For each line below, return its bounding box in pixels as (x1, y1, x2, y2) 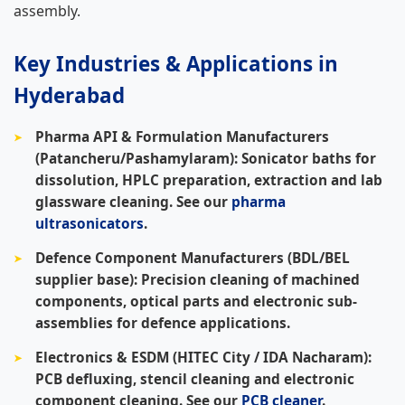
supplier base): (35, 269, 137, 289)
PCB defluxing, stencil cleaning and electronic (35, 369, 354, 389)
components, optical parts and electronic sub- (35, 291, 357, 311)
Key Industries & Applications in (14, 49, 338, 78)
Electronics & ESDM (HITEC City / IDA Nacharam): (35, 347, 372, 367)
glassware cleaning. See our (35, 192, 231, 212)
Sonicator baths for (238, 148, 376, 168)
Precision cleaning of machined (137, 269, 360, 289)
